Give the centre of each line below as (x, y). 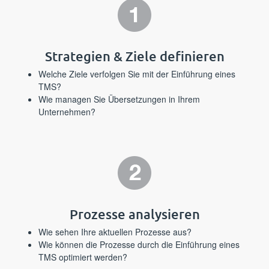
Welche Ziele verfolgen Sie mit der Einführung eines (137, 74)
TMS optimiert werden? (83, 257)
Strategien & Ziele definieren (134, 56)
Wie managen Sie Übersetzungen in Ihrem (119, 99)
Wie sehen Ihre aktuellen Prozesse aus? (115, 232)
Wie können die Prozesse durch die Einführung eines (139, 244)
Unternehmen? (67, 112)
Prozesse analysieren (134, 214)
